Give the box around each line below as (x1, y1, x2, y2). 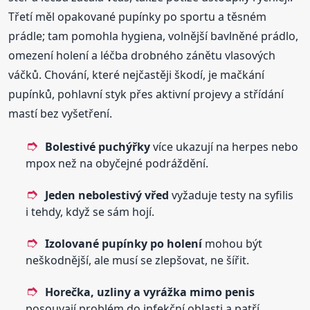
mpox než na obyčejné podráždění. (26, 155, 209, 171)
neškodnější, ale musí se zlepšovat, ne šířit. (26, 252, 250, 268)
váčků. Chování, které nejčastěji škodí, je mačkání (8, 66, 265, 82)
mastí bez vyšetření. (8, 105, 113, 121)
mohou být (202, 235, 263, 251)
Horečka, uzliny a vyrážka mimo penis (45, 284, 255, 300)
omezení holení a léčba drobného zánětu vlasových (8, 47, 276, 63)
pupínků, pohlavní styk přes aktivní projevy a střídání (8, 86, 284, 102)
